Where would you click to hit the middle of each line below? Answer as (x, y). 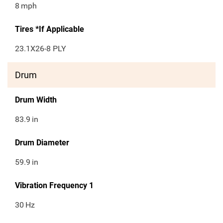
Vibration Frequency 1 (54, 186)
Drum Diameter (42, 143)
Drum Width (36, 100)
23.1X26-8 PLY (41, 49)
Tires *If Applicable (50, 29)
